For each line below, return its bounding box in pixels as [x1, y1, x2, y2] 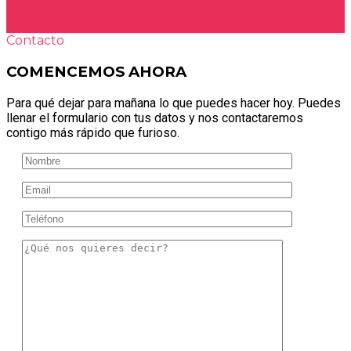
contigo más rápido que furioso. [6, 125, 179, 140]
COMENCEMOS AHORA [6, 63, 186, 81]
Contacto [6, 33, 64, 49]
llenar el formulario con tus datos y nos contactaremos [6, 110, 303, 125]
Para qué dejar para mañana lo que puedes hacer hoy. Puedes [6, 95, 341, 110]
